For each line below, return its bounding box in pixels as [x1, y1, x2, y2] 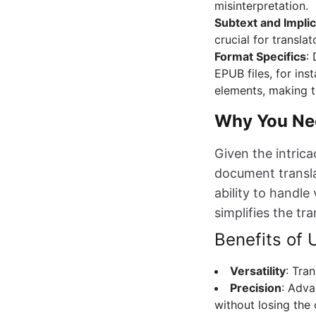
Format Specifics [214, 49, 306, 64]
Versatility [230, 264, 286, 279]
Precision [230, 281, 281, 296]
